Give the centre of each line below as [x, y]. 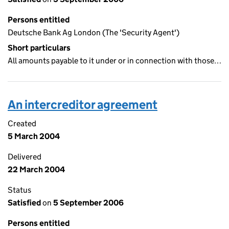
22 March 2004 [36, 169]
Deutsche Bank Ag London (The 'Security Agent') [94, 32]
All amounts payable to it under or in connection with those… [114, 61]
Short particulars [39, 48]
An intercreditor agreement [83, 105]
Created [22, 123]
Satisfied [25, 203]
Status [19, 190]
